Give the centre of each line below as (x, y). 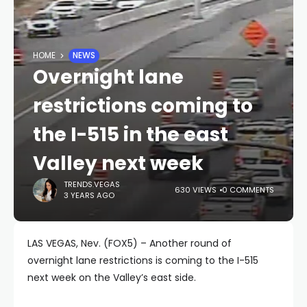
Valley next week (118, 163)
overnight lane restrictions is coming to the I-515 (143, 260)
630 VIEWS (196, 190)
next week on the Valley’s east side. (112, 277)
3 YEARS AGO (89, 196)
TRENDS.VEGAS (92, 185)
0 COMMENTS (248, 190)
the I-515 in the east (131, 134)
